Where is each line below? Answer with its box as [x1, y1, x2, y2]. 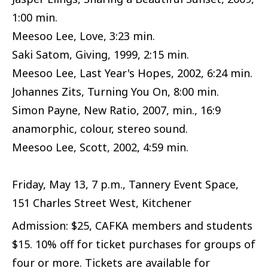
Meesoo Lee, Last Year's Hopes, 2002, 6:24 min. [12, 65, 252, 80]
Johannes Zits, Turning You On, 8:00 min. [12, 84, 219, 99]
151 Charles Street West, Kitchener [12, 195, 191, 210]
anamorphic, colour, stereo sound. [12, 121, 188, 136]
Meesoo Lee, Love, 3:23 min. [12, 28, 155, 43]
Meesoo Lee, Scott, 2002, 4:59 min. [12, 139, 188, 154]
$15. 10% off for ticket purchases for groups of [12, 236, 255, 251]
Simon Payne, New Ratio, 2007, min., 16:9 [12, 102, 221, 117]
